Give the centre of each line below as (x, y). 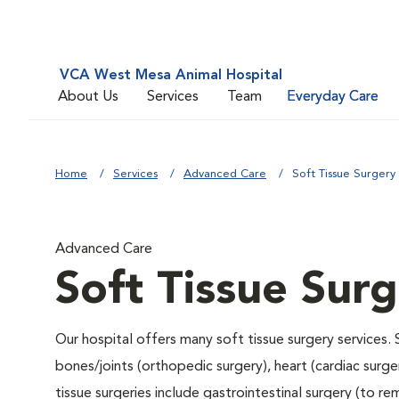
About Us (88, 97)
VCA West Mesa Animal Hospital (171, 76)
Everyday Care (333, 97)
